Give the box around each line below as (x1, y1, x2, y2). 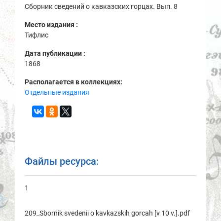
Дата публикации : (25, 49, 87, 57)
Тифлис (25, 31, 48, 39)
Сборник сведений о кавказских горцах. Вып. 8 (25, 2, 178, 10)
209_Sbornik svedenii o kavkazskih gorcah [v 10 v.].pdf (25, 209, 190, 217)
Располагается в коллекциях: (25, 78, 122, 86)
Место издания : (25, 21, 79, 29)
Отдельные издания (25, 88, 89, 96)
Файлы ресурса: (25, 155, 99, 167)
